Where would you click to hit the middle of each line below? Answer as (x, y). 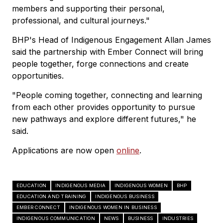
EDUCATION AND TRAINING (52, 196)
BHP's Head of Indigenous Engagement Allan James (111, 40)
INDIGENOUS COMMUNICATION (56, 218)
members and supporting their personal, (88, 8)
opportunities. (38, 75)
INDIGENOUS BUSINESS (125, 196)
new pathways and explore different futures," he (104, 119)
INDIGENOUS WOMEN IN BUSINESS (113, 207)
